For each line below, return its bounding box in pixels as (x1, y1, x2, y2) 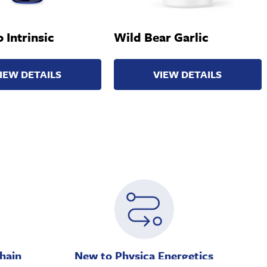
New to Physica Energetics (74, 247, 214, 264)
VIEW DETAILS (153, 67, 222, 82)
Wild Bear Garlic (113, 28, 209, 46)
